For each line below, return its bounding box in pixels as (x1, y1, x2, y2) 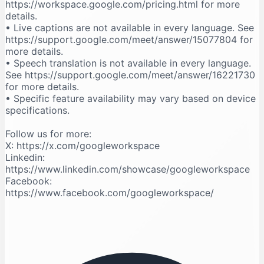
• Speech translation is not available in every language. (5, 57, 251, 69)
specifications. (5, 104, 70, 116)
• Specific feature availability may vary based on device (5, 92, 256, 104)
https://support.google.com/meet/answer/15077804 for (5, 33, 253, 45)
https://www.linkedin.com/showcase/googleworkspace (5, 163, 250, 175)
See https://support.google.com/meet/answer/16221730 (5, 68, 255, 81)
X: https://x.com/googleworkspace (5, 139, 160, 151)
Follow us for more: (5, 127, 91, 140)
